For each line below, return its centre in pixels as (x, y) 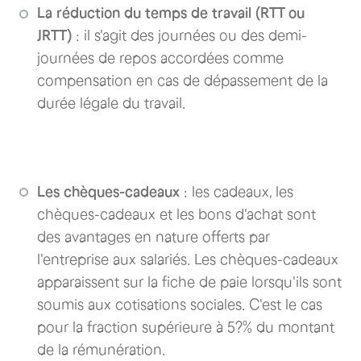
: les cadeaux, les (237, 191)
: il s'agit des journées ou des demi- (189, 35)
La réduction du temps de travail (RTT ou (171, 13)
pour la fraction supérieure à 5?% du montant (186, 327)
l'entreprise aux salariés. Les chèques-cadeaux (188, 259)
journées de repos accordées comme (160, 58)
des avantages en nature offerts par (154, 237)
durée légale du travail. (111, 103)
